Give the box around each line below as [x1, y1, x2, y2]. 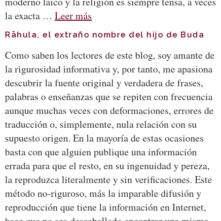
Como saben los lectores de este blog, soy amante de [5, 48, 215, 62]
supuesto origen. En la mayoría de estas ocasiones [5, 131, 204, 145]
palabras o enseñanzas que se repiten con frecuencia [5, 90, 213, 104]
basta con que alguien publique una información [5, 145, 197, 159]
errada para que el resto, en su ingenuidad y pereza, [5, 159, 210, 173]
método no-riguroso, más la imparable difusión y [5, 186, 201, 200]
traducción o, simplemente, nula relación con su [5, 117, 197, 131]
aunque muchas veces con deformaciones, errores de [5, 104, 214, 117]
